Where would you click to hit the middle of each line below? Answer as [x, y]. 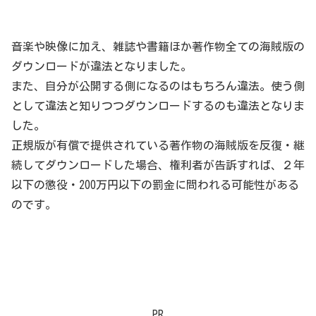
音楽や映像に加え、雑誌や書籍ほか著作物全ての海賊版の [158, 46]
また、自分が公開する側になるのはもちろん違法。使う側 [158, 86]
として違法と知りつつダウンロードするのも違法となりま [158, 105]
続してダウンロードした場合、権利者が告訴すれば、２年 [158, 165]
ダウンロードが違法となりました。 [102, 66]
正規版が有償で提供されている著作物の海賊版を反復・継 [158, 145]
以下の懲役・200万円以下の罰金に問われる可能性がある [155, 184]
